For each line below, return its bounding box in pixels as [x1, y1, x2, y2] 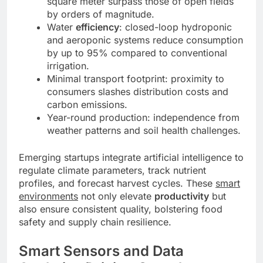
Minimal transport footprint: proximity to [47, 73, 224, 85]
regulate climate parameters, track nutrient [19, 164, 206, 177]
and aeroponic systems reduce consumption [47, 34, 243, 46]
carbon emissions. [47, 99, 127, 111]
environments [19, 190, 78, 203]
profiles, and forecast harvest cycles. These [19, 177, 215, 190]
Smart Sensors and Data [19, 242, 184, 260]
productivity [154, 190, 209, 203]
